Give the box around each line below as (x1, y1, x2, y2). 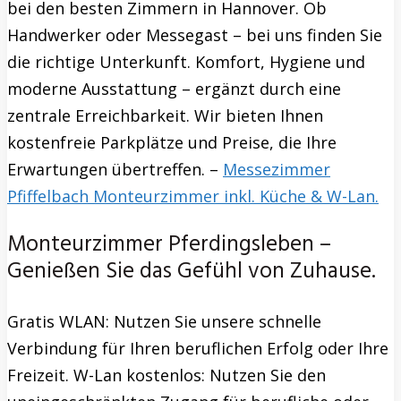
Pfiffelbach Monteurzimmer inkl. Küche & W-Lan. (7, 184, 379, 207)
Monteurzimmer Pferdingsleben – (7, 226, 331, 263)
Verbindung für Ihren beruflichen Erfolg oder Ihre (7, 337, 388, 359)
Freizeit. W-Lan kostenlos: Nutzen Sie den (7, 363, 326, 386)
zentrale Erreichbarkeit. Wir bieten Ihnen (7, 104, 323, 126)
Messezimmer (223, 158, 330, 180)
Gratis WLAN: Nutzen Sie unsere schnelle (7, 310, 321, 332)
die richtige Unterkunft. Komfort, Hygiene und (7, 50, 365, 73)
